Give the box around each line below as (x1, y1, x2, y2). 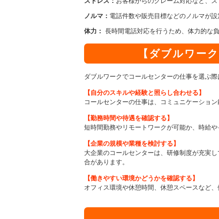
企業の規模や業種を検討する (90, 139, 173, 147)
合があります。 (84, 158, 129, 166)
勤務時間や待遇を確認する (90, 114, 167, 122)
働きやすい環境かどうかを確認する (90, 174, 192, 182)
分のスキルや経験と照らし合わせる (97, 88, 198, 96)
